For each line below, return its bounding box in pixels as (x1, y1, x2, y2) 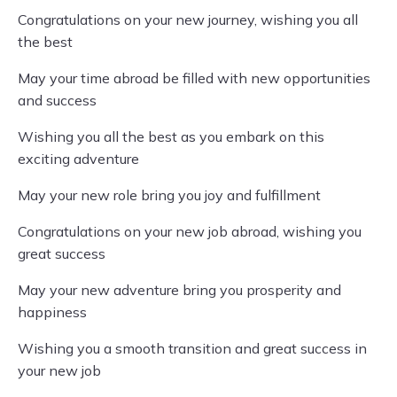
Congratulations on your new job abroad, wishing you (18, 222, 362, 240)
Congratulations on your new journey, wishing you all (18, 11, 358, 28)
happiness (18, 303, 87, 321)
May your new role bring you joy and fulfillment (18, 186, 321, 204)
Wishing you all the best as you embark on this (18, 128, 324, 145)
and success (18, 91, 97, 109)
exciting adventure (18, 150, 139, 167)
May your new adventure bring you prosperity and (18, 281, 341, 299)
